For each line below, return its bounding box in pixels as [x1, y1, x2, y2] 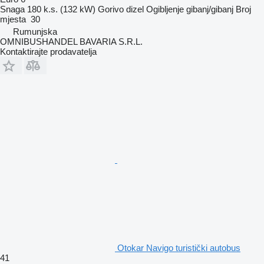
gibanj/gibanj [186, 4, 233, 14]
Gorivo [98, 4, 124, 14]
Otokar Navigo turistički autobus [117, 242, 240, 253]
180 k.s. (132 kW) [27, 4, 95, 14]
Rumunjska [13, 26, 57, 37]
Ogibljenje [146, 4, 184, 14]
